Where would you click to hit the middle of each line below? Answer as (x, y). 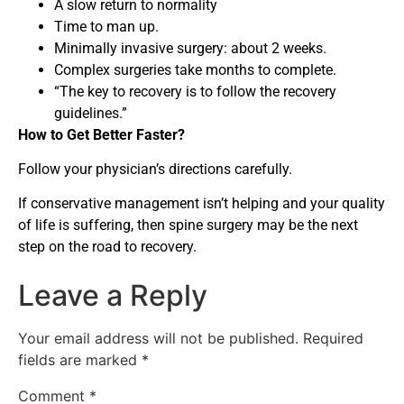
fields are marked (80, 359)
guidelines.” (91, 113)
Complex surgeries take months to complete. (195, 69)
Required (333, 338)
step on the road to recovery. (107, 247)
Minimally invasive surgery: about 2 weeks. (190, 48)
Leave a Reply (113, 295)
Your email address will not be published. (158, 338)
